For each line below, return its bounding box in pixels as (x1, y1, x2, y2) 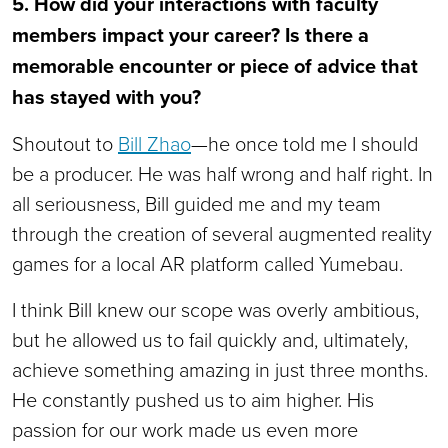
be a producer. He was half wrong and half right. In (12, 159, 433, 187)
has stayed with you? (12, 82, 201, 111)
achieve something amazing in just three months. (12, 355, 428, 383)
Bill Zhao (118, 129, 191, 157)
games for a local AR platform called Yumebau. (12, 249, 403, 277)
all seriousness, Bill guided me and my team (12, 189, 381, 217)
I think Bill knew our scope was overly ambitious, (12, 295, 419, 323)
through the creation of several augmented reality (12, 219, 432, 247)
